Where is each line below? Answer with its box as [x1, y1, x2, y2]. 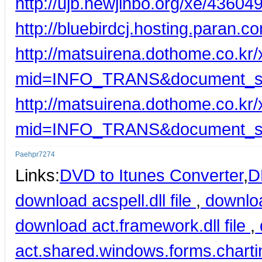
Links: [15, 165, 60, 185]
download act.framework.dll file [15, 215, 251, 235]
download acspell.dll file [15, 190, 196, 210]
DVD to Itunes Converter [60, 165, 244, 185]
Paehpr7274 [15, 150, 56, 158]
